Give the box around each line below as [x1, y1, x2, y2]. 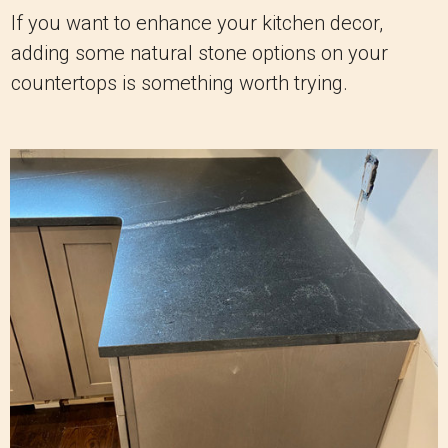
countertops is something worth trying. [11, 71, 348, 96]
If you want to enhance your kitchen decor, [11, 11, 383, 36]
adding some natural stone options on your [11, 41, 388, 66]
